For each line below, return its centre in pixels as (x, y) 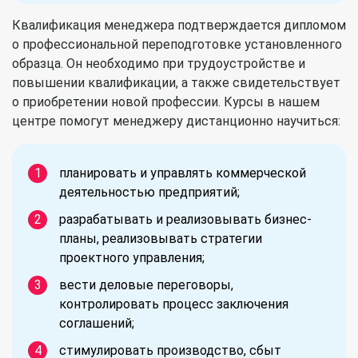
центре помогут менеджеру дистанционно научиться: (176, 121)
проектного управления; (132, 257)
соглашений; (97, 323)
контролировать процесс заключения (174, 304)
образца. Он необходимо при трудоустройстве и (159, 63)
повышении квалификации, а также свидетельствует (176, 82)
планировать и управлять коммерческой (183, 173)
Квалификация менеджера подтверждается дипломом (179, 25)
